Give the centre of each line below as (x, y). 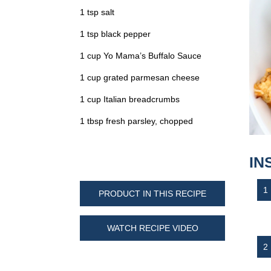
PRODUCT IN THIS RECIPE (152, 193)
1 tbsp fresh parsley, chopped (136, 121)
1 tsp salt (97, 12)
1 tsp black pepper (115, 34)
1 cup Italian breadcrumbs (130, 99)
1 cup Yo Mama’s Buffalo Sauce (141, 55)
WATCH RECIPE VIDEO (152, 228)
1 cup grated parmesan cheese (140, 77)
